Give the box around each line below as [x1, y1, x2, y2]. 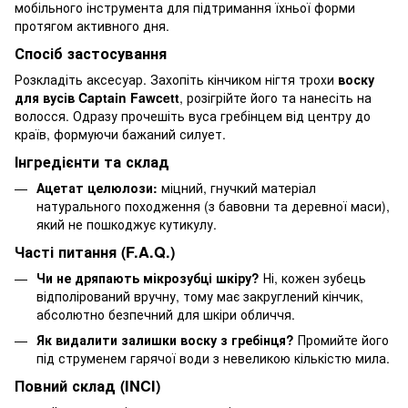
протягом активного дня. [15, 16, 169, 36]
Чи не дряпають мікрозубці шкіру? [36, 268, 260, 287]
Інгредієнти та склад [15, 150, 169, 172]
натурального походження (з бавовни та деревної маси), [36, 196, 390, 215]
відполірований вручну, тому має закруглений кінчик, [36, 286, 363, 305]
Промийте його [294, 331, 389, 350]
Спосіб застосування [15, 43, 167, 65]
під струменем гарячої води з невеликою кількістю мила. [36, 349, 390, 368]
